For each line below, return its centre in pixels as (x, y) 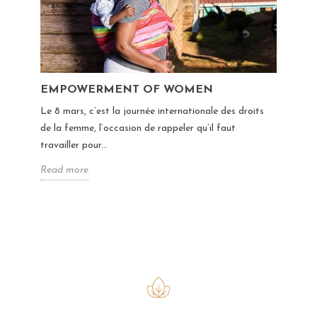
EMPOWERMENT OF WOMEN (126, 90)
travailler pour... (74, 145)
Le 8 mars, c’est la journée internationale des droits (152, 111)
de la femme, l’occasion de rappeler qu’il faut (138, 128)
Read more (64, 170)
